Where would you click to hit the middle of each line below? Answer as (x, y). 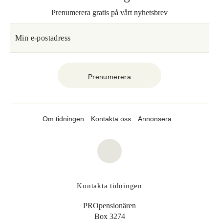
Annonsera (155, 119)
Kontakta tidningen (109, 186)
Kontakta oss (111, 119)
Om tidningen (63, 119)
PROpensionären (109, 206)
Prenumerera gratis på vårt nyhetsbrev (109, 12)
